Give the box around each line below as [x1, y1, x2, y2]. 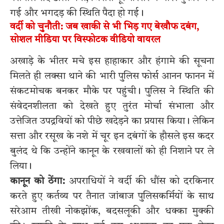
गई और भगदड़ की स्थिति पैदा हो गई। [10, 8, 144, 18]
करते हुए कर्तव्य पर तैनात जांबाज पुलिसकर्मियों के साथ [10, 191, 214, 202]
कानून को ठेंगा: [10, 176, 65, 187]
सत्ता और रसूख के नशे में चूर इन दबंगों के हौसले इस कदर [10, 131, 214, 142]
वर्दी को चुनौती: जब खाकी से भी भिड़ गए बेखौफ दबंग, [10, 22, 199, 32]
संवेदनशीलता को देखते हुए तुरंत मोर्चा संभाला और [10, 101, 214, 112]
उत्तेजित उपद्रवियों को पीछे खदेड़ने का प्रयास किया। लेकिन [10, 116, 214, 127]
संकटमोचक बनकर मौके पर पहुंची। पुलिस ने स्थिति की [10, 86, 214, 97]
